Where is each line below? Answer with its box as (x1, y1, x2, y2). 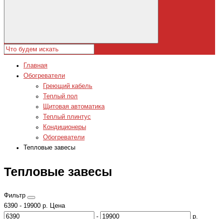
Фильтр (4, 192, 27, 199)
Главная (23, 62, 47, 69)
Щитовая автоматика (43, 103, 105, 110)
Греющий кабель (43, 83, 92, 90)
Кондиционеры (43, 124, 86, 131)
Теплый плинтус (43, 113, 91, 121)
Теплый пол (43, 93, 78, 100)
